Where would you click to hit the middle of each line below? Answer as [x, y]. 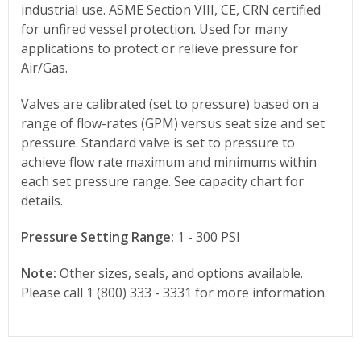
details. [42, 200]
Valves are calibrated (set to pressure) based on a [170, 104]
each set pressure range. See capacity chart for [162, 181]
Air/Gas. [44, 67]
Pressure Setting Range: [98, 237]
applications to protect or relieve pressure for [160, 48]
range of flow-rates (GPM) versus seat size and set [173, 123]
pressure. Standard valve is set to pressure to [158, 142]
